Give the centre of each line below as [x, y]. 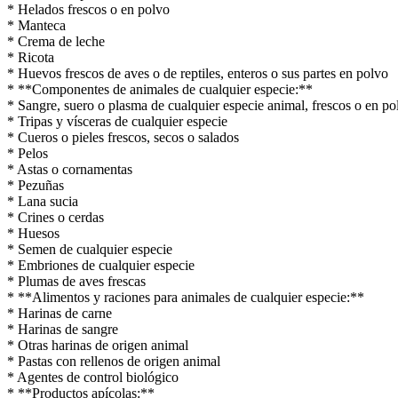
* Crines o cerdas [56, 217]
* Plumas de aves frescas [76, 281]
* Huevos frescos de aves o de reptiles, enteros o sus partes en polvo [198, 73]
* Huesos [33, 233]
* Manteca [36, 25]
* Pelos [28, 153]
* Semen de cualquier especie [90, 249]
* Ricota [31, 57]
